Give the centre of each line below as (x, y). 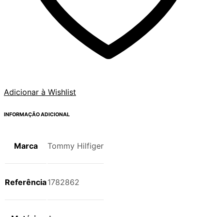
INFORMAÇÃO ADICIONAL (37, 115)
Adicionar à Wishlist (40, 92)
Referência (26, 182)
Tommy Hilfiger (76, 146)
